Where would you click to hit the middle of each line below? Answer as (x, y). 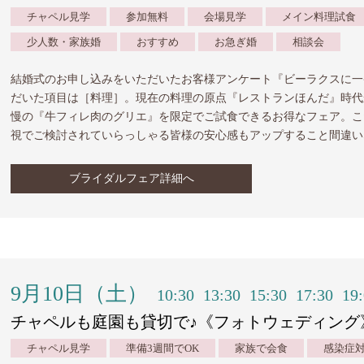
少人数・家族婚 (64, 42)
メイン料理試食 (319, 17)
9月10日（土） (79, 294)
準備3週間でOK (162, 348)
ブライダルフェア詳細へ (131, 178)
